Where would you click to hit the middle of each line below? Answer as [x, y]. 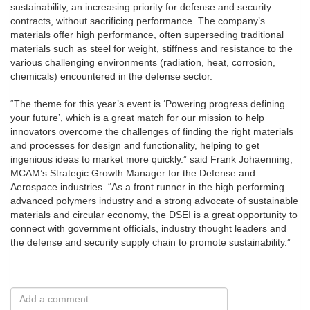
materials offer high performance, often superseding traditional [147, 35]
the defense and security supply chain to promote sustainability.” [151, 242]
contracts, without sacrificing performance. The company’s [138, 21]
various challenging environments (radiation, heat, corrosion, [143, 62]
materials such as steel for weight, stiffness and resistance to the [152, 48]
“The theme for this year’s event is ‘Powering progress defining [148, 104]
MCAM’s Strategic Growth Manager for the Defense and [133, 173]
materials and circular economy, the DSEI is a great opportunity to [154, 215]
